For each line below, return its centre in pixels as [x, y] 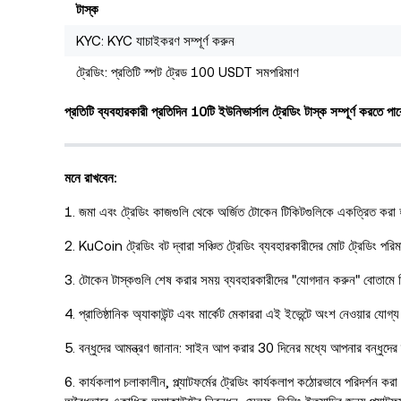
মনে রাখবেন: [91, 177]
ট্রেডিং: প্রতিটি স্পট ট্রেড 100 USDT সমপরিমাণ [188, 73]
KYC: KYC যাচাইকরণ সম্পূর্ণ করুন [155, 41]
